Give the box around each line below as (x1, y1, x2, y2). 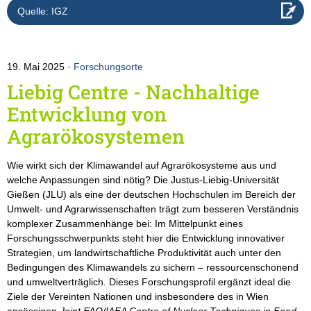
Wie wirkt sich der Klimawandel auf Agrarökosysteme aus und (7, 160, 276, 171)
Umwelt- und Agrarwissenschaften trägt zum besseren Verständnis (7, 203, 299, 215)
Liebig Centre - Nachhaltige (7, 79, 260, 106)
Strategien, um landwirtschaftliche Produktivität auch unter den (7, 247, 281, 259)
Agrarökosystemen (7, 124, 185, 150)
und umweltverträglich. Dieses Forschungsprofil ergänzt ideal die (7, 276, 291, 288)
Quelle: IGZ (17, 6, 68, 17)
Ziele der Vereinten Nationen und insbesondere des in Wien (7, 291, 269, 303)
